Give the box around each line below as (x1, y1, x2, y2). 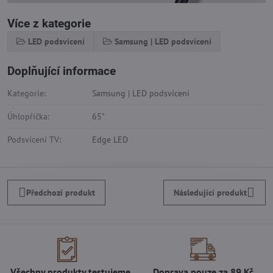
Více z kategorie (7, 16, 91, 31)
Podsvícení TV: (7, 134, 61, 146)
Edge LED (92, 134, 128, 146)
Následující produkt (174, 186, 247, 198)
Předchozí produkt (26, 186, 95, 198)
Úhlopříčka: (7, 111, 49, 122)
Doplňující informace (7, 64, 116, 79)
